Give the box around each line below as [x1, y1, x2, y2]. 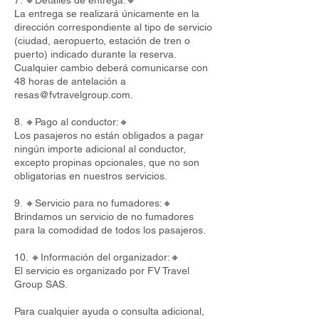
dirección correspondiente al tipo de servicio [14, 21, 212, 33]
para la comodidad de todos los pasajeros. [14, 224, 206, 236]
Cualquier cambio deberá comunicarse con [14, 62, 208, 73]
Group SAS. [14, 278, 68, 290]
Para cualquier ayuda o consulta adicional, [14, 305, 204, 317]
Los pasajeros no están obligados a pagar [14, 130, 204, 141]
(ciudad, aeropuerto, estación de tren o [14, 35, 190, 46]
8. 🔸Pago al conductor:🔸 [14, 116, 129, 127]
